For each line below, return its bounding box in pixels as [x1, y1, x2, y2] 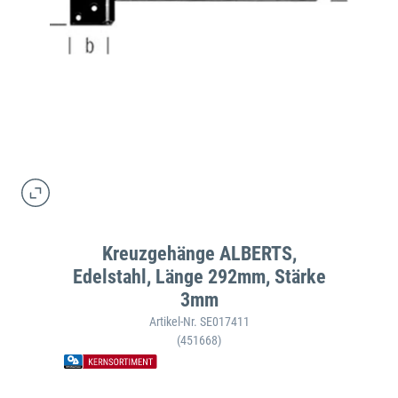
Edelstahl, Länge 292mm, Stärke [72, 266, 326, 289]
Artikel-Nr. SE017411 [148, 314, 250, 330]
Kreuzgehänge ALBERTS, [101, 243, 297, 266]
